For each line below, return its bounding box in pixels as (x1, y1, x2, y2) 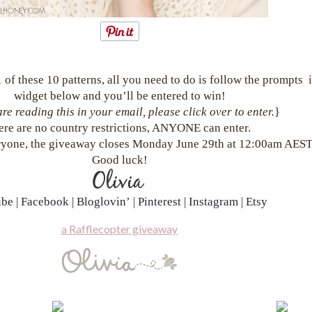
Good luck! (91, 153, 148, 166)
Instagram (188, 195, 238, 208)
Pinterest (137, 195, 181, 208)
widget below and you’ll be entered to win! (13, 89, 226, 102)
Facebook (20, 195, 69, 208)
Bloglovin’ (76, 195, 130, 208)
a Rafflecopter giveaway (61, 222, 178, 235)
